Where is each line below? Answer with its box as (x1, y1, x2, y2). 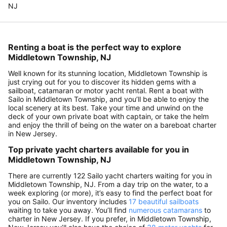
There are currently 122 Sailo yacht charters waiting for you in (8, 171, 212, 180)
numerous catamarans (129, 206, 202, 215)
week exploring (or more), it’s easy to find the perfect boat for (8, 188, 212, 198)
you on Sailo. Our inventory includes (8, 197, 129, 206)
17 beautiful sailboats (129, 197, 199, 206)
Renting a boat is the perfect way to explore (8, 42, 181, 53)
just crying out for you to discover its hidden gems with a (8, 78, 196, 87)
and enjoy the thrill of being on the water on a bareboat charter (8, 121, 216, 130)
